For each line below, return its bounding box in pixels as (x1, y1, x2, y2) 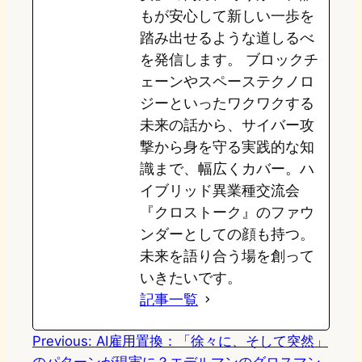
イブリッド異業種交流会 (140, 182, 300, 200)
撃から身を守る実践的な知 (140, 138, 314, 156)
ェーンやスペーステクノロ (140, 73, 314, 90)
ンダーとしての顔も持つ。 (140, 225, 314, 243)
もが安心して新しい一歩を (140, 7, 314, 25)
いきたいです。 (140, 269, 242, 287)
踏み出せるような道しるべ (140, 29, 314, 47)
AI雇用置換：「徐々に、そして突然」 (96, 333, 328, 350)
